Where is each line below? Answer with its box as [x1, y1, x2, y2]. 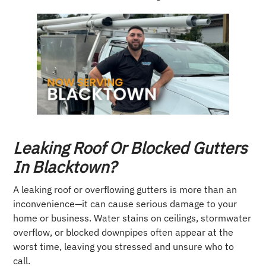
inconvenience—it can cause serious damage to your [13, 197, 237, 210]
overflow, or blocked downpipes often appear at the [13, 226, 234, 238]
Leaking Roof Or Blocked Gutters [13, 137, 248, 158]
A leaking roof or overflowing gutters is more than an [13, 183, 237, 195]
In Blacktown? [13, 156, 117, 177]
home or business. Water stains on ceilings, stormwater [13, 211, 252, 224]
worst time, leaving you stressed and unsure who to [13, 240, 235, 252]
